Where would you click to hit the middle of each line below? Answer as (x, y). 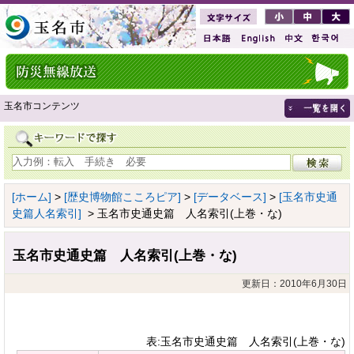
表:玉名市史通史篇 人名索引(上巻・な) (246, 341)
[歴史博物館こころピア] (122, 196)
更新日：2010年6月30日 (294, 283)
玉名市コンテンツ (42, 106)
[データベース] (230, 196)
